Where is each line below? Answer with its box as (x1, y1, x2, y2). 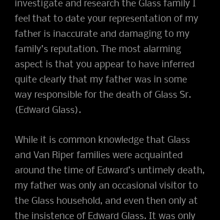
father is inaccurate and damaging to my (15, 29, 190, 39)
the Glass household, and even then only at (15, 196, 198, 206)
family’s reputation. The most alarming (15, 44, 181, 55)
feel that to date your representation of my (15, 14, 198, 24)
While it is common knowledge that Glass (15, 135, 190, 145)
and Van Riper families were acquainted (15, 150, 183, 161)
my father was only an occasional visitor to (15, 181, 198, 191)
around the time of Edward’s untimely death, (15, 165, 205, 176)
